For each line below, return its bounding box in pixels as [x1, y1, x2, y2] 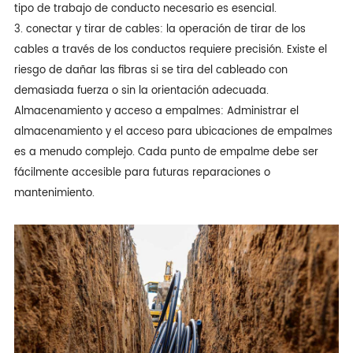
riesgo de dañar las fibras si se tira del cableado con [13, 61, 288, 79]
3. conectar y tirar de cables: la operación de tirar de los [13, 20, 306, 38]
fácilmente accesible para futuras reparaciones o [13, 164, 270, 181]
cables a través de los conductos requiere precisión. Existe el [13, 41, 327, 58]
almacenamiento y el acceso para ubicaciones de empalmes [13, 123, 333, 140]
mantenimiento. [13, 184, 95, 202]
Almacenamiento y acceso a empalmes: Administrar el [13, 102, 299, 120]
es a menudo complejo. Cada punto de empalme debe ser [13, 143, 318, 161]
